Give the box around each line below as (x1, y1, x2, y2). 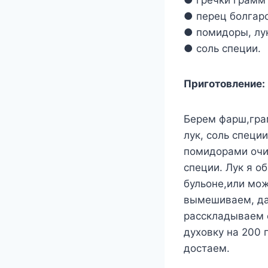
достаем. (184, 242, 230, 255)
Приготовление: (184, 78, 265, 90)
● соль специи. (184, 42, 261, 55)
